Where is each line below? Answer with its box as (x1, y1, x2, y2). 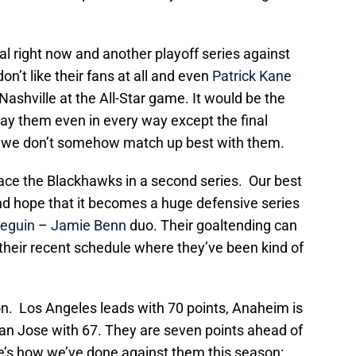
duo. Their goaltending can (126, 216, 297, 234)
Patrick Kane (212, 67, 292, 84)
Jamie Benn (51, 216, 126, 234)
